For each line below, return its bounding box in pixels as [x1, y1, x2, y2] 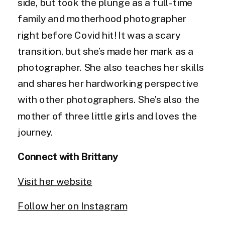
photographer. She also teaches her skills [18, 62, 204, 73]
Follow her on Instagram [18, 200, 128, 212]
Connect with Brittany [18, 151, 119, 163]
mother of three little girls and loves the [18, 110, 197, 122]
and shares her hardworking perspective [18, 78, 198, 89]
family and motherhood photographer [18, 13, 186, 25]
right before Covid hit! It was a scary [18, 29, 180, 41]
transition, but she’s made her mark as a [18, 45, 193, 57]
